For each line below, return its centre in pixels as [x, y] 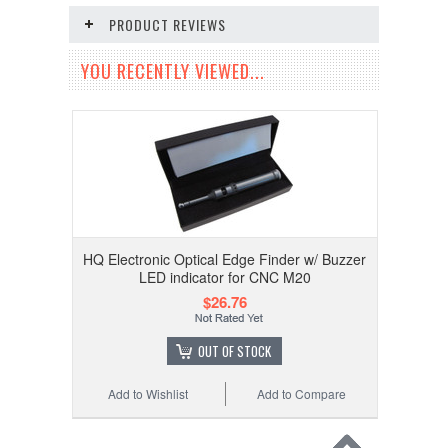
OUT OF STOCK [235, 351]
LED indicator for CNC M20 [224, 277]
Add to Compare [301, 393]
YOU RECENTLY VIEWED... [173, 71]
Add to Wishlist [147, 393]
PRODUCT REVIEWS [167, 24]
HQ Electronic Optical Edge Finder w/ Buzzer [225, 259]
